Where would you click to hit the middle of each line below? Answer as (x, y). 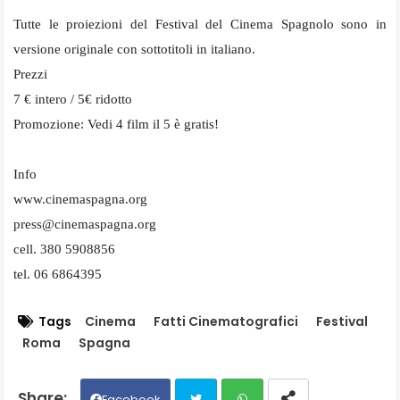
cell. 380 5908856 (66, 249)
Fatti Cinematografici (226, 321)
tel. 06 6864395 (58, 274)
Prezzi (30, 74)
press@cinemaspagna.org (85, 224)
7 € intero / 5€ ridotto (73, 99)
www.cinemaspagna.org (80, 199)
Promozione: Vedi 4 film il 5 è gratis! (116, 124)
